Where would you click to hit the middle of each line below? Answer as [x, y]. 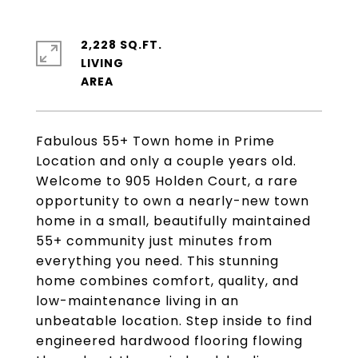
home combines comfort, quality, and [167, 281]
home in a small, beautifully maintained [173, 221]
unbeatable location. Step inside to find [174, 321]
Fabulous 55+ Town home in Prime [155, 141]
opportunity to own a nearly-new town [173, 201]
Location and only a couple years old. [166, 161]
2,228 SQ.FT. [121, 45]
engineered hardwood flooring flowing [169, 341]
